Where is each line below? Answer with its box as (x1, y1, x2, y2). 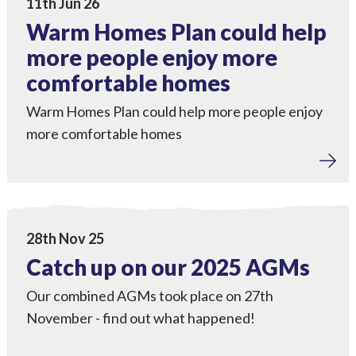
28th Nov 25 (25, 230, 104, 247)
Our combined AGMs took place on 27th (25, 287, 273, 304)
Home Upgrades (174, 164, 274, 179)
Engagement (99, 186, 178, 201)
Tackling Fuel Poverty (33, 164, 165, 179)
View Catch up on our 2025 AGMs (6, 217, 215, 234)
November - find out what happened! (25, 309, 255, 327)
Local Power (16, 186, 91, 201)
